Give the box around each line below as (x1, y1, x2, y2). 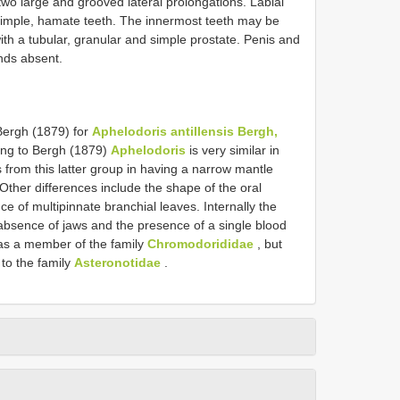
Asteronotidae (74, 254, 161, 270)
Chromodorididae (147, 236, 254, 251)
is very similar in (186, 142, 279, 157)
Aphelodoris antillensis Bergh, (92, 123, 278, 138)
